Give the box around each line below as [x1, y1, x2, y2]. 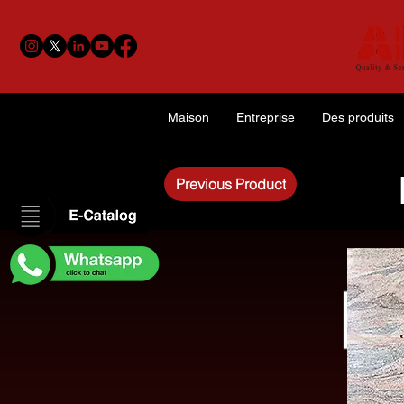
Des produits [322, 110, 394, 124]
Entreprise [236, 110, 295, 124]
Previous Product [175, 175, 286, 193]
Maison [168, 110, 209, 124]
